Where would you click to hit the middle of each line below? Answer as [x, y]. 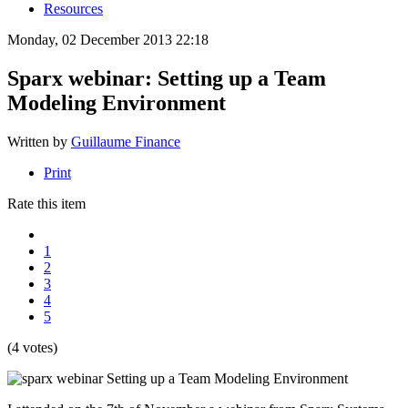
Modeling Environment [117, 102]
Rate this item [46, 203]
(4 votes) [32, 347]
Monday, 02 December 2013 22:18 [108, 39]
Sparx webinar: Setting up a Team [167, 78]
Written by [39, 141]
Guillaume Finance [126, 141]
